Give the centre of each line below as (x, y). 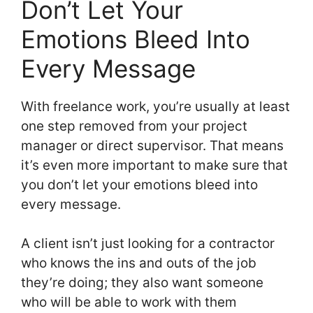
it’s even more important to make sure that (154, 165)
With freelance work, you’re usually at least (155, 106)
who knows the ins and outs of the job (139, 263)
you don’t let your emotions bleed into (139, 184)
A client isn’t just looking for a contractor (148, 244)
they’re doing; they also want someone (142, 283)
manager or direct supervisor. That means (152, 145)
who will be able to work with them (129, 303)
